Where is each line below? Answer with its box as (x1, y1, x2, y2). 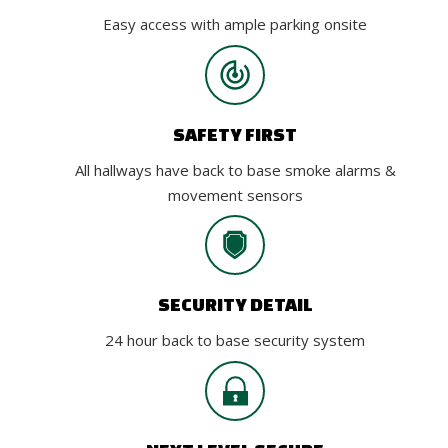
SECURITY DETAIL (157, 293, 313, 316)
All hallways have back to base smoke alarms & (74, 159, 396, 180)
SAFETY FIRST (173, 122, 298, 145)
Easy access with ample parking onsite (103, 14, 368, 35)
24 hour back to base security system (105, 330, 366, 351)
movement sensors (167, 184, 303, 205)
